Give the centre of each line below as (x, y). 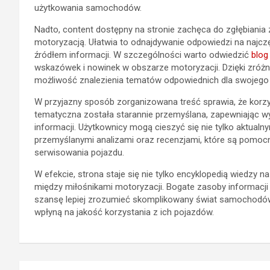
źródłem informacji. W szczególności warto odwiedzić (143, 55)
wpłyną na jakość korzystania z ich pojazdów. (124, 212)
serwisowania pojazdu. (79, 152)
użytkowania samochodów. (88, 8)
